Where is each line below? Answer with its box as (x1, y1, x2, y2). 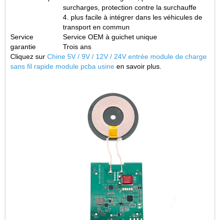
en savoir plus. (116, 62, 162, 70)
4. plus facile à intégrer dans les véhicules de (63, 13, 202, 21)
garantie (10, 43, 36, 51)
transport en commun (63, 23, 130, 31)
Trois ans (63, 43, 91, 51)
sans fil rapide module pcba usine (10, 62, 116, 70)
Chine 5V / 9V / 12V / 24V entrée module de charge (47, 53, 207, 60)
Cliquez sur (10, 53, 47, 60)
